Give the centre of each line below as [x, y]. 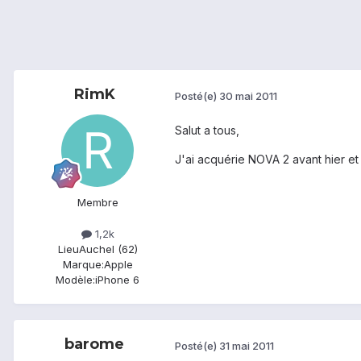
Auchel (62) [108, 249]
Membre [98, 203]
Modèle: [75, 280]
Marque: [83, 265]
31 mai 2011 [247, 345]
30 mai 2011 [248, 95]
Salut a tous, [207, 131]
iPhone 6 [117, 280]
